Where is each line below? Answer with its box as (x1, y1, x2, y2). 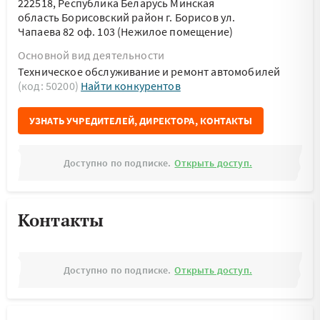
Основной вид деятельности (18, 48, 164, 62)
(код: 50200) (18, 79, 81, 93)
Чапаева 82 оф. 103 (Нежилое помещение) (18, 24, 234, 39)
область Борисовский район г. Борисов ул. (18, 10, 236, 24)
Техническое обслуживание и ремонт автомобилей (18, 64, 281, 79)
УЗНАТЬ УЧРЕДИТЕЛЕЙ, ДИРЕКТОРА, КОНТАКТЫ (29, 114, 253, 127)
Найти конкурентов (81, 79, 181, 93)
